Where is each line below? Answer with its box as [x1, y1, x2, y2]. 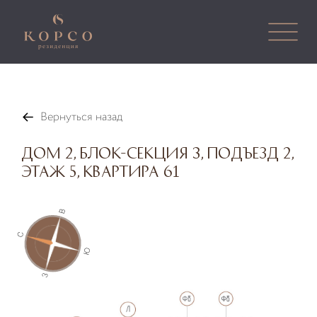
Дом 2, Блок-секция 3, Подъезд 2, [21, 145, 293, 159]
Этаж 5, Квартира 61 [21, 163, 180, 178]
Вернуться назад [40, 109, 123, 125]
